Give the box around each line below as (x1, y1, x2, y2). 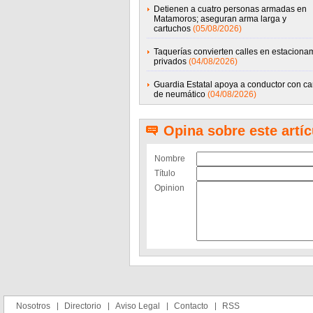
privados (153, 57, 187, 66)
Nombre (154, 154, 185, 163)
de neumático (153, 89, 205, 99)
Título (154, 168, 175, 178)
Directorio (64, 301, 101, 311)
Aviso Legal (115, 301, 160, 311)
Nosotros (16, 301, 50, 311)
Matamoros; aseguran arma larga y (153, 14, 286, 24)
